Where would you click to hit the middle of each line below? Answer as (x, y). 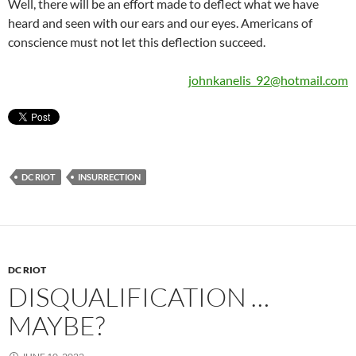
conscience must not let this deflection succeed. (137, 42)
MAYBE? (56, 326)
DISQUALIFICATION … (139, 297)
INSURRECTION (109, 177)
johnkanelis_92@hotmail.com (268, 80)
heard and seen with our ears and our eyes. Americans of (160, 23)
